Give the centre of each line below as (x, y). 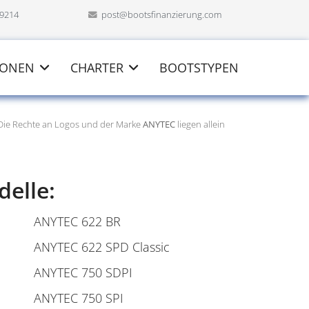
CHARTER (97, 68)
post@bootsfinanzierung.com (161, 15)
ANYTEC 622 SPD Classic (102, 247)
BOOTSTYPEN (199, 68)
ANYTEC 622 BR (77, 221)
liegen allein (201, 124)
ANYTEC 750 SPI (79, 298)
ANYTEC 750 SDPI (83, 272)
